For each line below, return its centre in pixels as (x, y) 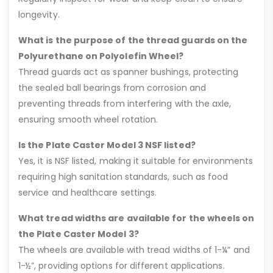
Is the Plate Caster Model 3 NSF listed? (107, 145)
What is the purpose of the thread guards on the (133, 40)
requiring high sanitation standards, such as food (123, 176)
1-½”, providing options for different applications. (122, 265)
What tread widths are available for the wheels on (136, 218)
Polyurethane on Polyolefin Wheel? (101, 56)
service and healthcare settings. (88, 192)
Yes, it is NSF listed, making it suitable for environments (136, 161)
